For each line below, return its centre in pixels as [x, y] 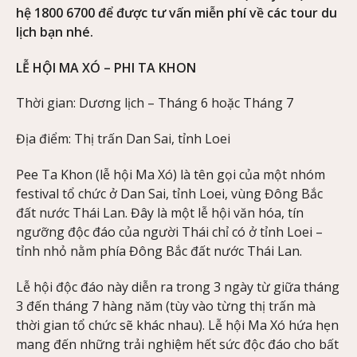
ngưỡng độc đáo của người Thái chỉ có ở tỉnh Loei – [169, 232]
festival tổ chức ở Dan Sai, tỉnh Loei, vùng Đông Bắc [169, 194]
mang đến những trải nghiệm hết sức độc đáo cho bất [177, 344]
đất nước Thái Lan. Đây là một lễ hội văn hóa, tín [160, 213]
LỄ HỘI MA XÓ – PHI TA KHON [106, 67]
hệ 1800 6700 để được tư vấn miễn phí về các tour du [177, 12]
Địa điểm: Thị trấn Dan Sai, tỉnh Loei [123, 139]
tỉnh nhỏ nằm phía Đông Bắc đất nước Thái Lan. [159, 251]
